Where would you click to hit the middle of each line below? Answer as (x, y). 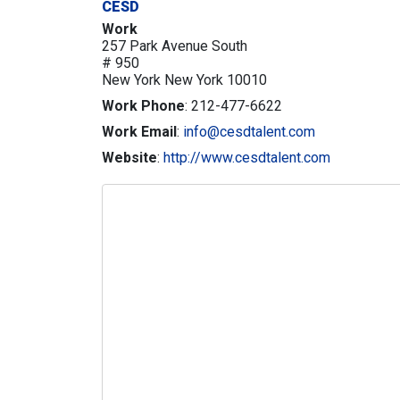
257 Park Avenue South (175, 46)
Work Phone (143, 106)
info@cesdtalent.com (249, 132)
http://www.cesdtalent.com (247, 158)
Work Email (139, 132)
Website (129, 158)
